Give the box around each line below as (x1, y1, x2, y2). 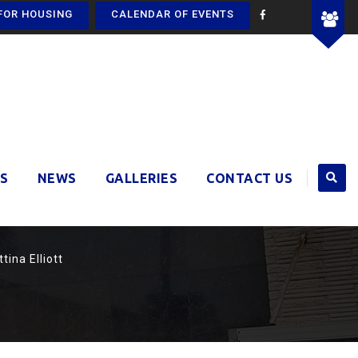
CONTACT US (206, 171, 292, 185)
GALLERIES (105, 171, 177, 185)
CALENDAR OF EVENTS (111, 8, 234, 20)
